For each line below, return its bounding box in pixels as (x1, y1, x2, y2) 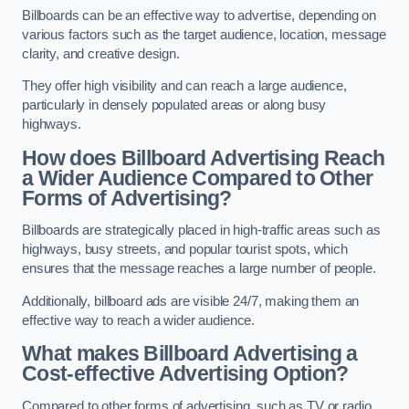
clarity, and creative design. (22, 46, 184, 61)
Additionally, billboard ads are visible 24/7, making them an (22, 293, 360, 309)
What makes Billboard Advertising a (22, 341, 358, 366)
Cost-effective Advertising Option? (22, 362, 349, 386)
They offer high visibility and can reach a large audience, (22, 79, 347, 94)
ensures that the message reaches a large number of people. (22, 261, 380, 277)
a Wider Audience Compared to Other (22, 165, 373, 190)
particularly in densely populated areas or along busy (22, 98, 327, 113)
